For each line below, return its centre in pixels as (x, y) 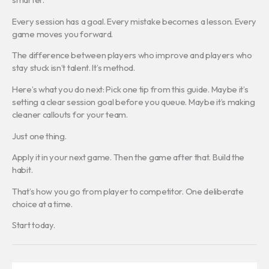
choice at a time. (42, 204)
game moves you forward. (63, 34)
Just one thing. (39, 136)
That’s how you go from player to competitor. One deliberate (128, 191)
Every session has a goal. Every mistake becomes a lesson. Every (134, 21)
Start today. (34, 225)
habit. (23, 170)
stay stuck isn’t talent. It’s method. (74, 68)
